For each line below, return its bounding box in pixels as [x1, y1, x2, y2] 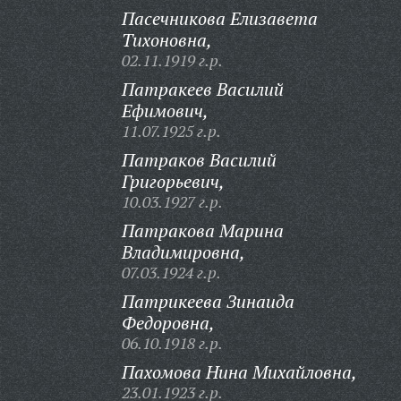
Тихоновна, [121, 28, 212, 52]
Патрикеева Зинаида [121, 289, 294, 313]
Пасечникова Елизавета [121, 6, 318, 30]
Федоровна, [121, 311, 215, 335]
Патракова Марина [121, 218, 284, 243]
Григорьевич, [121, 169, 225, 193]
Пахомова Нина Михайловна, [121, 360, 357, 384]
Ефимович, [121, 98, 209, 123]
